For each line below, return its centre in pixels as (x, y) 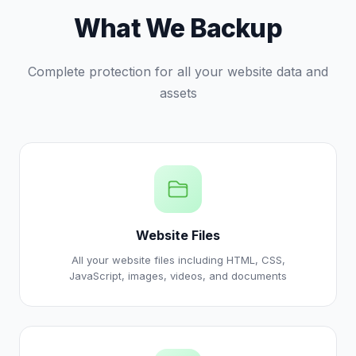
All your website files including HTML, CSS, (178, 260)
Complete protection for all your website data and (178, 72)
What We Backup (178, 28)
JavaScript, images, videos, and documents (178, 276)
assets (178, 93)
